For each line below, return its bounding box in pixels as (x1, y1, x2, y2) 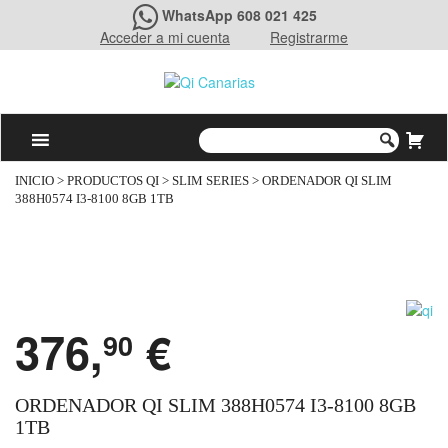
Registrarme (270, 27, 348, 47)
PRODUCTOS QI (67, 174, 159, 189)
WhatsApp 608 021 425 (161, 5, 317, 25)
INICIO (15, 174, 54, 189)
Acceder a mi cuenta (100, 27, 230, 47)
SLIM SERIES (172, 174, 249, 189)
